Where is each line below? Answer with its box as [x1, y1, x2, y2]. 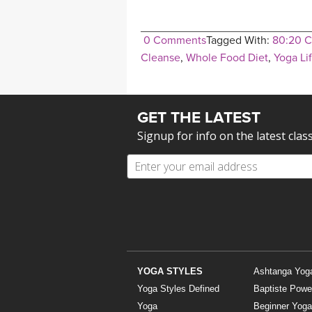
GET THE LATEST [137, 107, 260, 127]
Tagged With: [206, 33, 272, 47]
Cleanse [141, 50, 180, 65]
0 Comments [143, 33, 206, 47]
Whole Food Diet [186, 50, 268, 65]
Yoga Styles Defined [137, 283, 219, 294]
